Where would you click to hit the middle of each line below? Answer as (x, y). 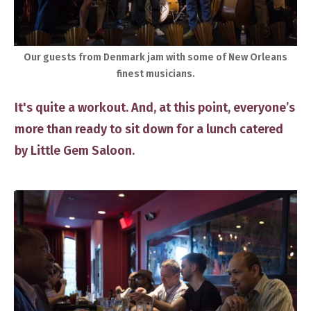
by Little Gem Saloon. (75, 151)
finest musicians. (155, 74)
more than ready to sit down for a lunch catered (149, 129)
